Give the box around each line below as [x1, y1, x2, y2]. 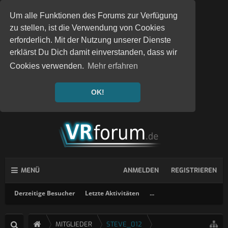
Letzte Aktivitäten [85, 189, 139, 197]
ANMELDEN [123, 166, 159, 175]
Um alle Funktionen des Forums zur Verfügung [10, 11, 178, 20]
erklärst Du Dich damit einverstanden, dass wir [10, 48, 178, 57]
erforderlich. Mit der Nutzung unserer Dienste [10, 36, 172, 45]
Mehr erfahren [88, 62, 138, 71]
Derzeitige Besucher [14, 189, 75, 197]
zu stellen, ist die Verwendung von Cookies [10, 23, 165, 33]
